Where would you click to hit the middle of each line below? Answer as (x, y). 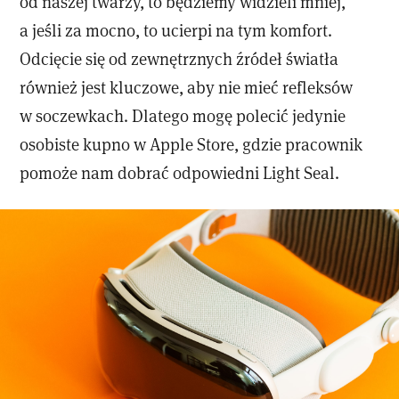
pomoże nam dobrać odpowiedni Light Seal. (180, 172)
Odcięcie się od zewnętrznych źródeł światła (179, 58)
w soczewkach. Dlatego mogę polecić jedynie (183, 115)
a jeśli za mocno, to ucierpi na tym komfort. (176, 29)
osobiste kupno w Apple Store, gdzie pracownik (191, 143)
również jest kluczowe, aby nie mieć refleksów (187, 86)
